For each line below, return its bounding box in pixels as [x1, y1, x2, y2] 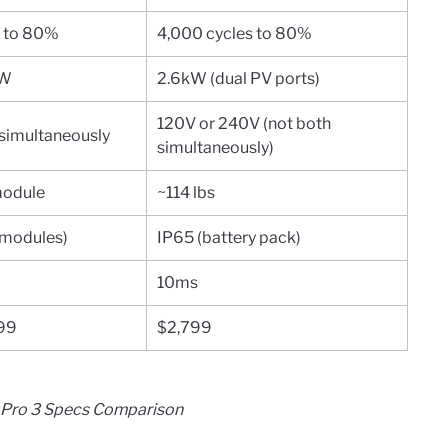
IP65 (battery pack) [157, 227, 301, 247]
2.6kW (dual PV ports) [157, 68, 320, 88]
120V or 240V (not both [157, 113, 331, 133]
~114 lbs [157, 182, 215, 202]
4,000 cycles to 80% [157, 23, 312, 43]
